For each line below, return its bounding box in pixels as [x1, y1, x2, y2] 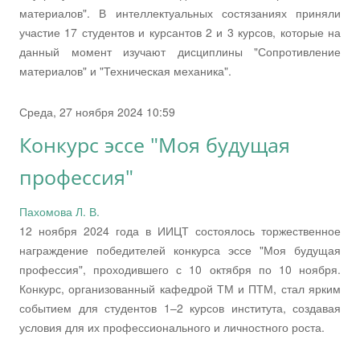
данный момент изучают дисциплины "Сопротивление [19, 43, 341, 59]
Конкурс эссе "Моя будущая [19, 131, 290, 158]
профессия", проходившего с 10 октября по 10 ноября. [19, 260, 341, 277]
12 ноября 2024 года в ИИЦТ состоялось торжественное [19, 222, 341, 239]
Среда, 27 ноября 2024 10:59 [19, 103, 175, 120]
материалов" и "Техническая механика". [19, 62, 231, 79]
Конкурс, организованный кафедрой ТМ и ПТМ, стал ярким [19, 280, 341, 297]
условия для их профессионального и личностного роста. [19, 318, 325, 335]
